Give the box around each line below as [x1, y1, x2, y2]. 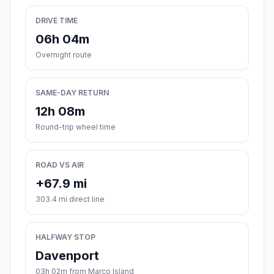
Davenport [35, 248, 99, 264]
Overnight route [35, 50, 92, 60]
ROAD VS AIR [35, 160, 84, 170]
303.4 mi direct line [35, 194, 105, 204]
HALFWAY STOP [35, 232, 95, 242]
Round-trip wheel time [35, 122, 116, 132]
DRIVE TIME [35, 16, 78, 26]
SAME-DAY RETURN [35, 88, 109, 98]
